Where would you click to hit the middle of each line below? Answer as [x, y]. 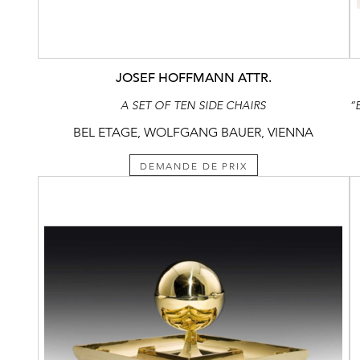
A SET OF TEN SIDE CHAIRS [194, 105]
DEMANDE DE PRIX [193, 166]
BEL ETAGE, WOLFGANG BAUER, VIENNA [194, 132]
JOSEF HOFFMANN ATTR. [193, 78]
